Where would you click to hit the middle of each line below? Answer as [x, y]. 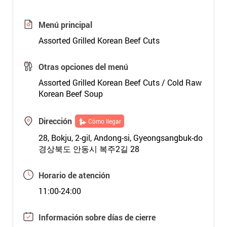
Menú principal [65, 25]
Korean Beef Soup [70, 93]
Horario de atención [74, 175]
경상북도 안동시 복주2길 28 [89, 149]
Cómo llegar [104, 121]
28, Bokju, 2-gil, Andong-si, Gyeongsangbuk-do [120, 138]
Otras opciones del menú [83, 67]
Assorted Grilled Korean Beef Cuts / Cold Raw [120, 82]
